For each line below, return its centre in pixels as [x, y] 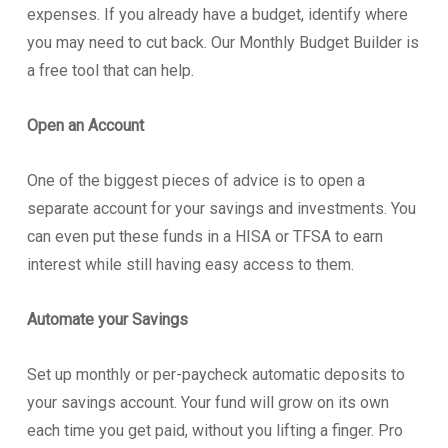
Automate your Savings [107, 319]
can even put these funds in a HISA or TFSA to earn [204, 236]
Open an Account [85, 125]
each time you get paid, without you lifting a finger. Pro [214, 430]
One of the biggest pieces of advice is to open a [195, 180]
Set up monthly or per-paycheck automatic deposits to [215, 374]
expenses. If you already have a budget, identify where [217, 14]
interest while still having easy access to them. [190, 264]
